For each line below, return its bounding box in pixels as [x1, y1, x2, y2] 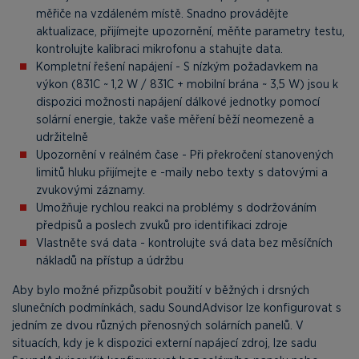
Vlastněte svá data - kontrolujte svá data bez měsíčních [36, 235, 333, 250]
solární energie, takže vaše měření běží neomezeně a [36, 111, 314, 127]
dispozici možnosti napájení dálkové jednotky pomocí [36, 94, 320, 109]
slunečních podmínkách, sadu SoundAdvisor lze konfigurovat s [12, 300, 341, 315]
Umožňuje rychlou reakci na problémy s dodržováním [36, 200, 317, 215]
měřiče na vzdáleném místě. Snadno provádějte [36, 6, 288, 21]
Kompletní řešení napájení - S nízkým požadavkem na [36, 58, 318, 74]
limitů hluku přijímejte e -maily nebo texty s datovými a [36, 164, 328, 179]
